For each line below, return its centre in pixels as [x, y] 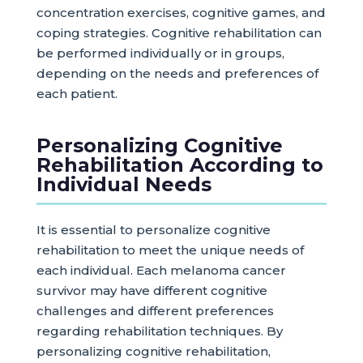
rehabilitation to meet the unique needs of [170, 250]
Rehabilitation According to [179, 165]
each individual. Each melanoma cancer [161, 270]
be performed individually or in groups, [160, 53]
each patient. [77, 94]
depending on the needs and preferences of [177, 73]
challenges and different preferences [155, 311]
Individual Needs [124, 184]
